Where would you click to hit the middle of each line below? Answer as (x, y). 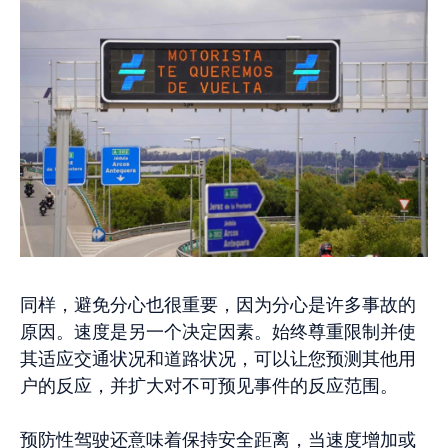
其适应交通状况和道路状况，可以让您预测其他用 (218, 359)
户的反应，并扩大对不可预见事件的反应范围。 (209, 386)
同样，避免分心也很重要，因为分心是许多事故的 (218, 305)
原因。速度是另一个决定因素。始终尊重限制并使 (218, 332)
